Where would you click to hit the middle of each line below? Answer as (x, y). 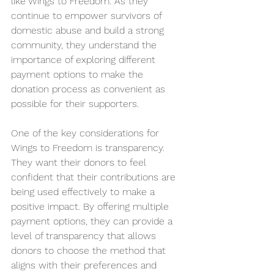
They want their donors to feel (80, 162)
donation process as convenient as (90, 89)
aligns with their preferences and (85, 265)
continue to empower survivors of (88, 16)
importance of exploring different (85, 60)
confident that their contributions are (95, 177)
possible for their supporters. (75, 104)
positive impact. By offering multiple (91, 206)
